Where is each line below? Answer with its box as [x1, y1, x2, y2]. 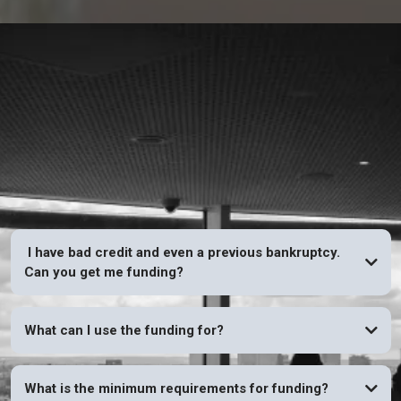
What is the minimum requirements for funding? [23, 380, 328, 397]
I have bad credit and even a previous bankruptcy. [23, 243, 340, 260]
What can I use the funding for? [23, 321, 224, 338]
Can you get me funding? [23, 263, 183, 280]
